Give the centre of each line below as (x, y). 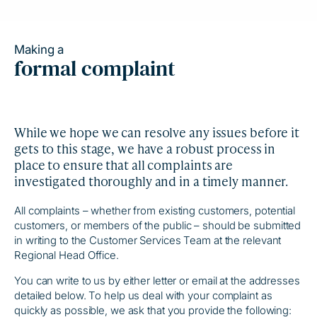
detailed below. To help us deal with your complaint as (143, 295)
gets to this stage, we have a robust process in (145, 148)
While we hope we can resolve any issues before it (157, 132)
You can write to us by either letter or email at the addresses (157, 281)
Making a (39, 50)
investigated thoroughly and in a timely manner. (151, 181)
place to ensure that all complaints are (124, 165)
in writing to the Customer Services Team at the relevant (148, 240)
